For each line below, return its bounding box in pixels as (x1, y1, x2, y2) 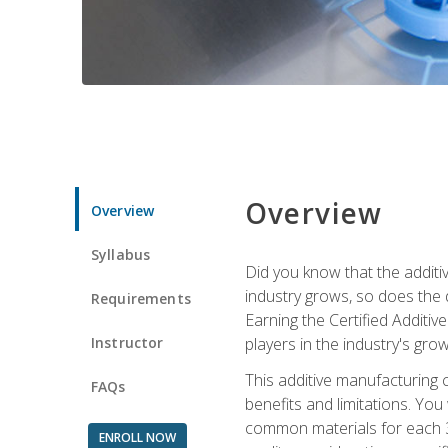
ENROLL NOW (98, 428, 176, 446)
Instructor (91, 332, 164, 352)
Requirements (91, 288, 191, 308)
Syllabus (91, 244, 151, 264)
